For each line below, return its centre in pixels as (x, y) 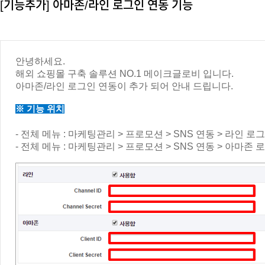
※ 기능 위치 (40, 109)
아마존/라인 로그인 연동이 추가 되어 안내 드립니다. (124, 86)
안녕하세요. (40, 61)
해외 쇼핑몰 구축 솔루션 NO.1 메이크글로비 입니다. (125, 74)
